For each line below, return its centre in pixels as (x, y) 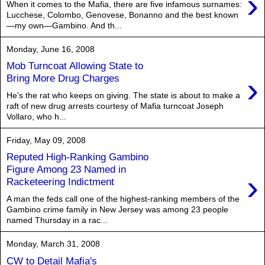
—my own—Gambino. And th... (64, 25)
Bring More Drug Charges (63, 78)
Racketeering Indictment (60, 182)
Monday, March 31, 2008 (53, 244)
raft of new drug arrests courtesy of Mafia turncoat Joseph (115, 106)
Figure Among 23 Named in (66, 169)
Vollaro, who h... (36, 116)
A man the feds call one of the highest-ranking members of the (123, 199)
